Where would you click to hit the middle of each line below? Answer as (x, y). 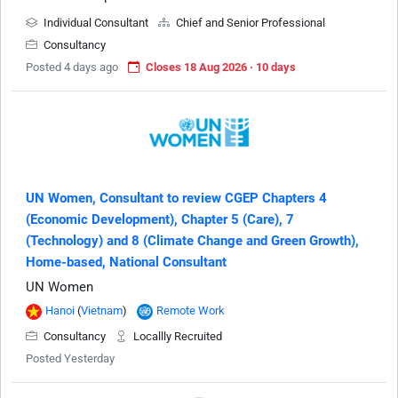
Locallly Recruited (176, 337)
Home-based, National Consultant (126, 263)
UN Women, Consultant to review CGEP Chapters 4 (176, 199)
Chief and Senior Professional (249, 23)
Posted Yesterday (70, 359)
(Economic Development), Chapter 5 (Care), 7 (160, 220)
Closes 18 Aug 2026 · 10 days (221, 68)
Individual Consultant (96, 23)
